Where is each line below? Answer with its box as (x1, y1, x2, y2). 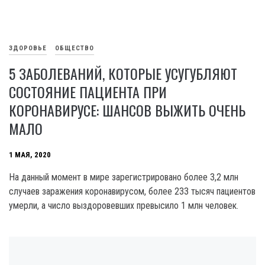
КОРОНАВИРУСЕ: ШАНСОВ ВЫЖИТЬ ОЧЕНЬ (9, 99, 245, 121)
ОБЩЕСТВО (55, 44, 94, 53)
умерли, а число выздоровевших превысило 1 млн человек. (9, 200, 238, 211)
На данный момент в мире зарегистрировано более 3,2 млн (9, 172, 238, 183)
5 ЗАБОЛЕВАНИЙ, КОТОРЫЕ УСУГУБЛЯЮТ (9, 63, 237, 84)
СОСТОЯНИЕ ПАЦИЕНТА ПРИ (9, 81, 167, 102)
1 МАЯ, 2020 (9, 150, 51, 160)
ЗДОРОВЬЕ (9, 44, 47, 53)
